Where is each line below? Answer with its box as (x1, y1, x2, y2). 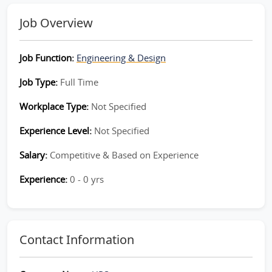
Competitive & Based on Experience (50, 149, 199, 161)
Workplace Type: (19, 100, 91, 112)
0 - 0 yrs (70, 173, 104, 185)
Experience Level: (19, 124, 94, 137)
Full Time (60, 76, 98, 88)
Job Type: (19, 76, 60, 88)
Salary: (19, 149, 50, 161)
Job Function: (19, 52, 76, 64)
